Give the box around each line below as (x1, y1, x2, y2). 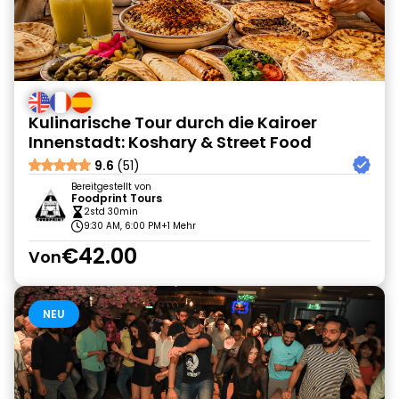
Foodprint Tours (71, 191, 162, 206)
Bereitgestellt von (71, 180, 151, 193)
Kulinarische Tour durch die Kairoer (28, 111, 317, 134)
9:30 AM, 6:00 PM (84, 219, 161, 232)
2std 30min (84, 205, 138, 218)
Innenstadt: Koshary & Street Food (28, 131, 312, 153)
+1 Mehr (161, 219, 196, 232)
